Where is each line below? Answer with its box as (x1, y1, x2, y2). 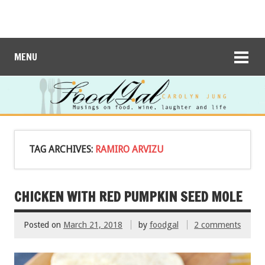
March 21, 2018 (63, 220, 122, 230)
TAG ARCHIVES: (29, 143, 95, 155)
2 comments (194, 220, 241, 230)
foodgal (149, 220, 179, 230)
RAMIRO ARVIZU (95, 143, 164, 155)
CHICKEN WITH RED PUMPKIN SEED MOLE (14, 187, 242, 206)
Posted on (24, 220, 63, 230)
